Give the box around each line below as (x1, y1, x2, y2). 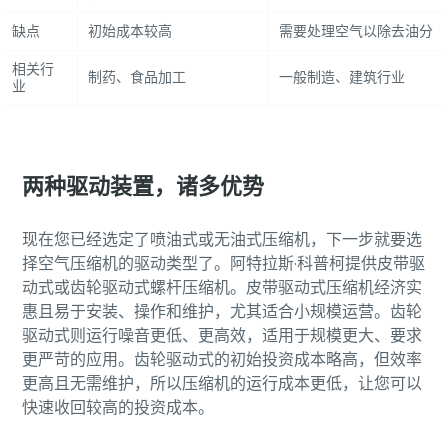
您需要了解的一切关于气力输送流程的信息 (24, 3, 404, 29)
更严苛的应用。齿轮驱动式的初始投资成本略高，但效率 (21, 349, 422, 369)
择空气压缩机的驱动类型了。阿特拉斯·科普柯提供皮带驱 (21, 253, 425, 273)
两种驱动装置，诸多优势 (21, 172, 264, 200)
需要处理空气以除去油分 (278, 22, 436, 40)
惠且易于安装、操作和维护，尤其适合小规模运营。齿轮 (21, 301, 422, 321)
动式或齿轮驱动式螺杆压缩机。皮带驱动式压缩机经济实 (21, 277, 422, 297)
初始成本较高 (87, 22, 172, 40)
